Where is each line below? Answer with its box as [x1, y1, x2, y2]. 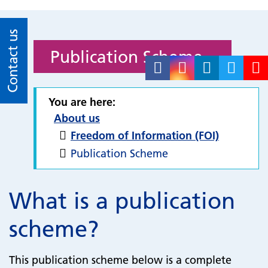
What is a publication [9, 187, 235, 215]
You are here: [48, 95, 115, 109]
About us [54, 111, 100, 125]
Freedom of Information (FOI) [71, 129, 219, 142]
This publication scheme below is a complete [9, 253, 232, 267]
